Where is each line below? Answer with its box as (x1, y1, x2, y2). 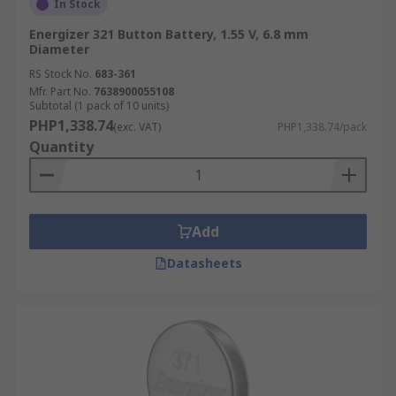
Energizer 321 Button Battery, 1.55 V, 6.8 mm (29, 26, 308, 42)
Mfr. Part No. (29, 84, 91, 99)
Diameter (29, 41, 89, 57)
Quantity (29, 137, 94, 156)
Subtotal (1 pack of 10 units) (29, 98, 169, 113)
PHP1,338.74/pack (278, 119, 367, 134)
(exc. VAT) (113, 119, 161, 134)
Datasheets (166, 255, 242, 271)
